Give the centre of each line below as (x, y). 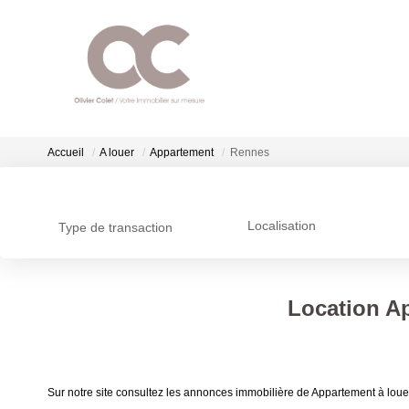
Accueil (66, 153)
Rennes (250, 153)
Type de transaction (115, 227)
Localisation (281, 226)
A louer (117, 153)
